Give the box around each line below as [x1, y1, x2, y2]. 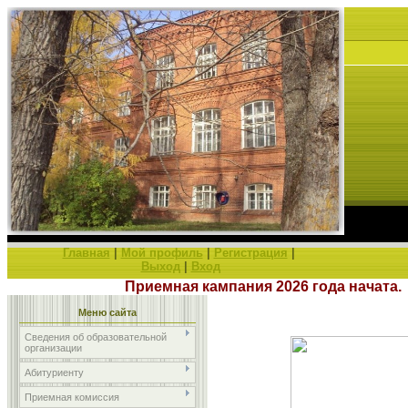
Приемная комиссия [25, 392, 119, 403]
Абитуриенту [25, 367, 84, 378]
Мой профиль [120, 246, 203, 260]
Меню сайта [78, 307, 137, 318]
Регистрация [213, 246, 288, 260]
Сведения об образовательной [25, 331, 167, 342]
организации [25, 342, 82, 353]
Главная [62, 246, 110, 260]
